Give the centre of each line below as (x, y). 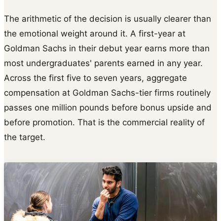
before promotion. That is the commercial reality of (104, 122)
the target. (25, 137)
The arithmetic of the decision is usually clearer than (108, 18)
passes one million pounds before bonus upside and (108, 107)
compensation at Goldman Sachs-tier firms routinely (107, 92)
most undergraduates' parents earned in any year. (103, 63)
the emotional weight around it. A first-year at (95, 33)
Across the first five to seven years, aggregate (95, 78)
